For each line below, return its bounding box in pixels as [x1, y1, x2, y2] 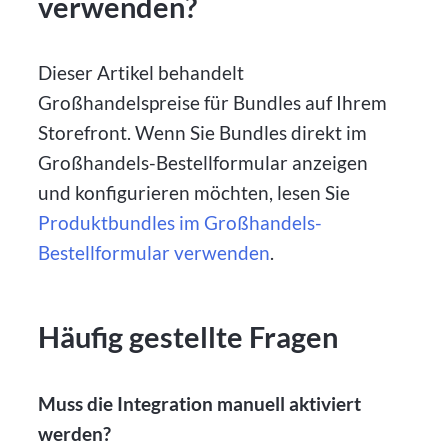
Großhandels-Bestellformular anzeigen [38, 151, 369, 175]
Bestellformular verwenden [38, 241, 271, 265]
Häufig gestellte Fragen [38, 320, 339, 355]
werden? [38, 422, 112, 446]
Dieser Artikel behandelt [38, 61, 245, 85]
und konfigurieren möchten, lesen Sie [38, 181, 351, 205]
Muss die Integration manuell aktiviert [38, 392, 362, 416]
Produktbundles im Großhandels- [38, 211, 323, 235]
